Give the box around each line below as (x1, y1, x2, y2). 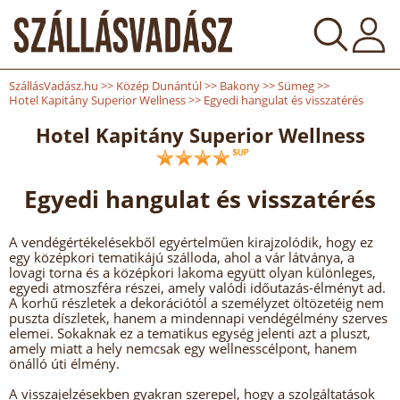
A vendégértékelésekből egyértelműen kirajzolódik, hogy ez (9, 233, 373, 251)
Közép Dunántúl (116, 78, 202, 94)
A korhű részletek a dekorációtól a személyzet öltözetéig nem (9, 294, 384, 312)
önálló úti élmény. (9, 354, 120, 372)
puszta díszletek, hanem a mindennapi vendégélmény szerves (9, 309, 387, 327)
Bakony (220, 78, 260, 94)
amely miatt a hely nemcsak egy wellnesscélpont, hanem (9, 339, 357, 357)
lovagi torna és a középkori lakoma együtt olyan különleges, (9, 263, 376, 281)
